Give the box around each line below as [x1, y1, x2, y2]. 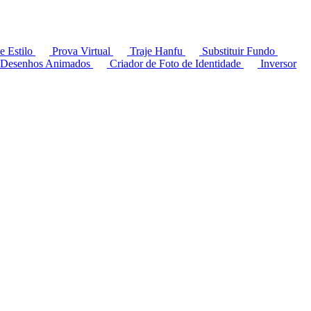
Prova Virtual [49, 45, 113, 57]
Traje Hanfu [127, 45, 185, 57]
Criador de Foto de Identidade [107, 58, 244, 69]
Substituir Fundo [199, 45, 278, 57]
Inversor [258, 58, 296, 69]
